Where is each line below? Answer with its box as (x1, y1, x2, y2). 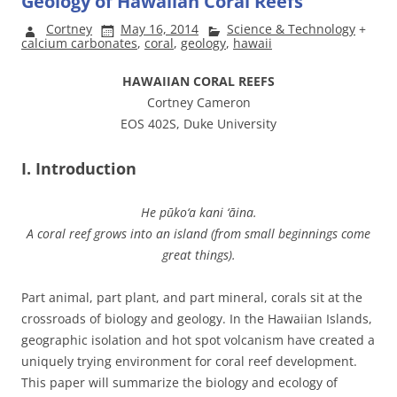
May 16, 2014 (121, 19, 198, 37)
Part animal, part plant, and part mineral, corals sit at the (21, 288, 362, 306)
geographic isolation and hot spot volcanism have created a (21, 331, 375, 348)
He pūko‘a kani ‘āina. (140, 203, 257, 221)
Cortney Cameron (146, 93, 251, 111)
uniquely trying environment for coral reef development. (21, 352, 357, 370)
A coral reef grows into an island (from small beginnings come (27, 224, 370, 242)
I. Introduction (21, 157, 136, 179)
